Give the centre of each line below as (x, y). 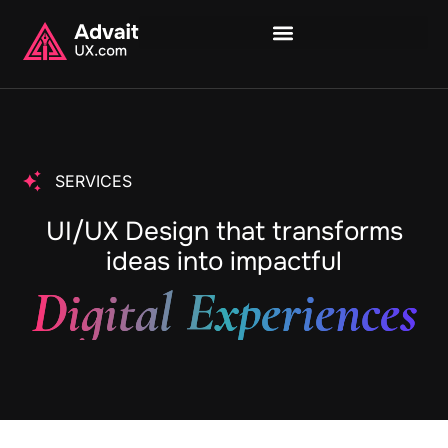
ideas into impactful (224, 261)
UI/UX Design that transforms (224, 231)
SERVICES (93, 181)
